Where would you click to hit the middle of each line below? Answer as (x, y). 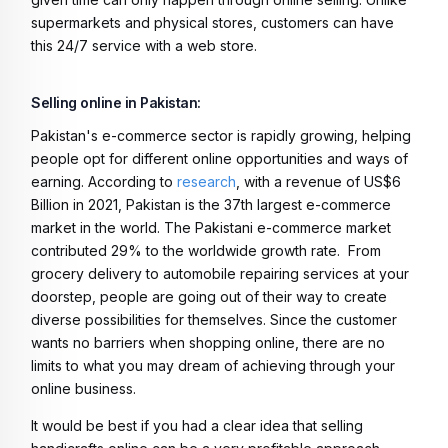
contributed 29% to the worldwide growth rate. (187, 250)
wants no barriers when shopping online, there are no (208, 342)
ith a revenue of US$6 (328, 181)
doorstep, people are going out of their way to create (209, 296)
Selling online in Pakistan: (117, 102)
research (204, 181)
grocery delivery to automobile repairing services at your (220, 273)
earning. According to (102, 181)
